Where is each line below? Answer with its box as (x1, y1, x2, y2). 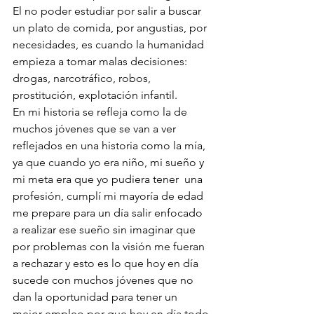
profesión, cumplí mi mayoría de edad (13, 189, 206, 203)
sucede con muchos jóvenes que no (13, 273, 196, 287)
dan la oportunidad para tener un (13, 290, 180, 304)
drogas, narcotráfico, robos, (13, 71, 153, 86)
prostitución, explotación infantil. (13, 88, 177, 102)
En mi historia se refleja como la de (13, 105, 190, 119)
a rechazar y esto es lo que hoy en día (13, 257, 201, 271)
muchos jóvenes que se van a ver (13, 122, 179, 136)
